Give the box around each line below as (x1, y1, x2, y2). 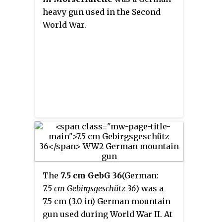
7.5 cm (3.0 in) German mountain (43, 196, 170, 206)
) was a (136, 183, 164, 193)
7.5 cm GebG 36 (60, 170, 122, 180)
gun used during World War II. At (43, 209, 172, 219)
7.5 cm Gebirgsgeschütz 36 (43, 183, 136, 193)
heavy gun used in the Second (43, 6, 161, 17)
